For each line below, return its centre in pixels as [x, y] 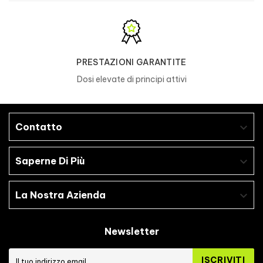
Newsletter [131, 232]
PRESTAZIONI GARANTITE [131, 63]
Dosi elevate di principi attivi [131, 80]
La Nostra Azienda [60, 195]
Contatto [39, 127]
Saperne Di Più [50, 161]
